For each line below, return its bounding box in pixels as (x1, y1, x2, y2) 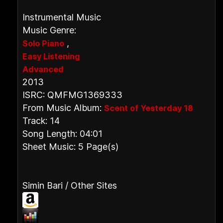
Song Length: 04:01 (22, 128, 103, 139)
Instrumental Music (22, 12, 101, 22)
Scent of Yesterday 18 (104, 103, 193, 113)
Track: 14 (22, 115, 60, 126)
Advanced (22, 64, 64, 74)
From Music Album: (22, 103, 104, 113)
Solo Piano (22, 38, 64, 48)
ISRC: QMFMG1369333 (22, 90, 122, 100)
